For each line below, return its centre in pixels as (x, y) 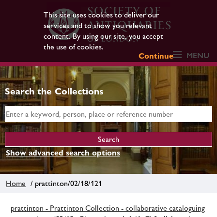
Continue (156, 56)
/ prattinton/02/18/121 (64, 183)
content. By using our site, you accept (103, 36)
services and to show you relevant (98, 25)
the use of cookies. (73, 47)
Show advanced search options (63, 153)
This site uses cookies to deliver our (101, 15)
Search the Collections (54, 91)
